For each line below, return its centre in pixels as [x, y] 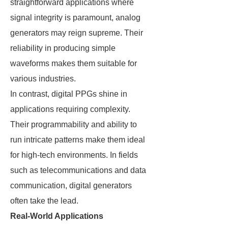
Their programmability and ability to [74, 124]
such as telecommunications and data [78, 170]
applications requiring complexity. [70, 109]
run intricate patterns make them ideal [78, 140]
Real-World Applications [57, 216]
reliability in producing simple [63, 48]
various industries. [43, 79]
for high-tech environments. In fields [74, 155]
